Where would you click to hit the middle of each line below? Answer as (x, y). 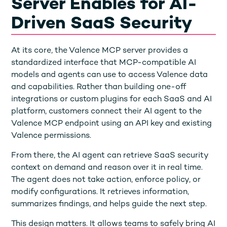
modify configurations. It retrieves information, (100, 192)
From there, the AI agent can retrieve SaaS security (110, 156)
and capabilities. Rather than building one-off (99, 87)
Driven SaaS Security (102, 24)
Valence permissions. (51, 136)
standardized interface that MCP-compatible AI (104, 63)
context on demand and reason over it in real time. (107, 168)
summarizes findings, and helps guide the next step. (109, 204)
